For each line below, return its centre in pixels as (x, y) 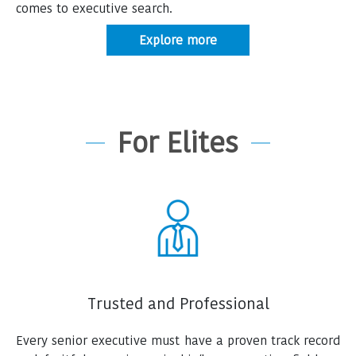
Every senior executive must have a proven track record (178, 341)
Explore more (178, 41)
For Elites (178, 143)
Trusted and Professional (178, 304)
